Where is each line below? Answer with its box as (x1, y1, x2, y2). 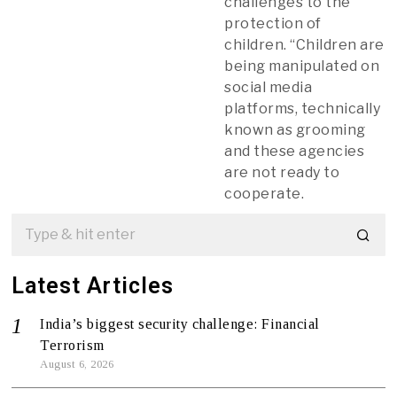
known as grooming (224, 121, 366, 138)
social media (224, 78, 313, 96)
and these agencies (224, 142, 365, 160)
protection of (224, 14, 322, 32)
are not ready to (224, 163, 340, 181)
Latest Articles (12, 272, 175, 299)
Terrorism (40, 337, 105, 353)
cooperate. (224, 184, 305, 202)
